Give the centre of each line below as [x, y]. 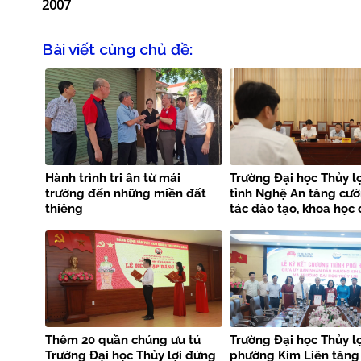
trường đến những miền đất [126, 194]
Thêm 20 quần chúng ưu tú [123, 340]
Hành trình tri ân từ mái [113, 178]
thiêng [66, 209]
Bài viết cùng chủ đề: [117, 49]
